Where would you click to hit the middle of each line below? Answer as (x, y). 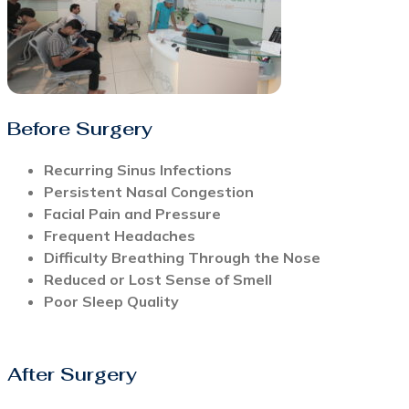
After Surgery (72, 375)
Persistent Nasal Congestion (149, 192)
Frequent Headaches (120, 236)
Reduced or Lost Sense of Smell (158, 280)
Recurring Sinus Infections (138, 170)
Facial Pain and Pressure (132, 214)
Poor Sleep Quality (111, 302)
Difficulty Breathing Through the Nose (182, 258)
